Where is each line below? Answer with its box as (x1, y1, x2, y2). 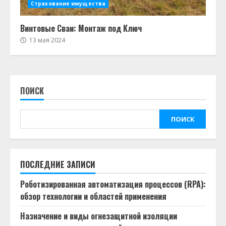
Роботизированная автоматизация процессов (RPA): (20, 178, 206, 190)
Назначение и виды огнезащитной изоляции (20, 210, 177, 222)
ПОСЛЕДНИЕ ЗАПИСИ (20, 158, 95, 171)
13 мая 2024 (28, 36, 65, 44)
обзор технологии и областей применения (20, 190, 166, 202)
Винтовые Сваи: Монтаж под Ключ (20, 22, 142, 34)
